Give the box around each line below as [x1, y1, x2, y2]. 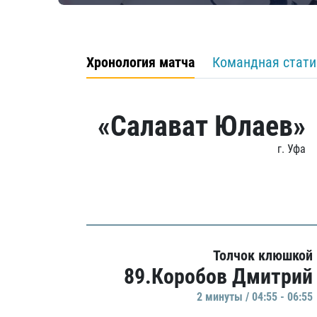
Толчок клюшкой [213, 247, 313, 264]
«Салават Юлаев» [98, 110, 306, 143]
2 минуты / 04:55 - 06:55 [197, 290, 313, 304]
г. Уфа [277, 142, 306, 156]
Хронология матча [86, 54, 195, 71]
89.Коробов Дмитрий [124, 264, 313, 289]
